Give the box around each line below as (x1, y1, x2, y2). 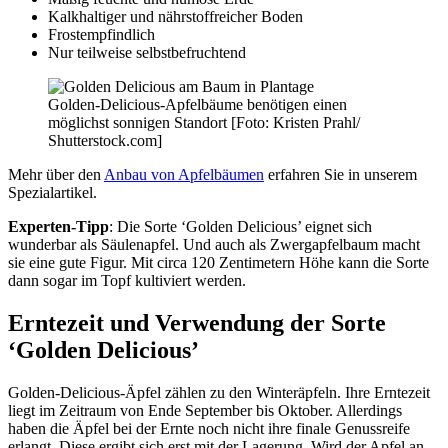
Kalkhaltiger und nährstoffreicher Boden (48, 8, 303, 26)
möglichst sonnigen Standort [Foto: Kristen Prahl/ (48, 114, 360, 132)
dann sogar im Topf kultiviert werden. (8, 272, 246, 290)
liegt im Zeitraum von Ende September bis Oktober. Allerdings (8, 401, 402, 419)
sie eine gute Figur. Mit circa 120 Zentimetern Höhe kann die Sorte (8, 254, 429, 272)
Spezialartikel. (8, 184, 97, 202)
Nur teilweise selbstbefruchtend (48, 44, 246, 62)
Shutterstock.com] (48, 132, 162, 150)
